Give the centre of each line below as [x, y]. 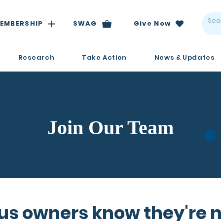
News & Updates [184, 57]
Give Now [152, 23]
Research [37, 57]
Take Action [104, 57]
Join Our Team [110, 128]
